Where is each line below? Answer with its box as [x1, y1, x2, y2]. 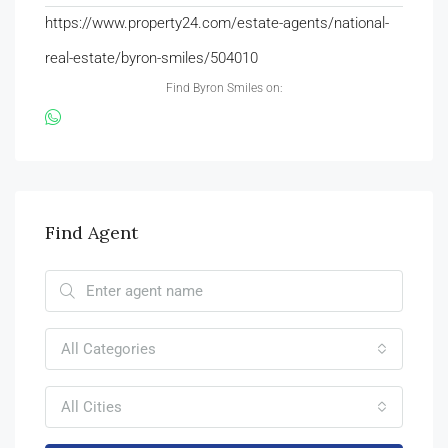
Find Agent [45, 220, 138, 244]
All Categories [61, 339, 156, 358]
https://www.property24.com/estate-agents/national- [45, 13, 389, 32]
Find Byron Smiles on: [165, 80, 283, 95]
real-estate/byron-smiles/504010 [45, 48, 258, 67]
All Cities [61, 397, 122, 416]
